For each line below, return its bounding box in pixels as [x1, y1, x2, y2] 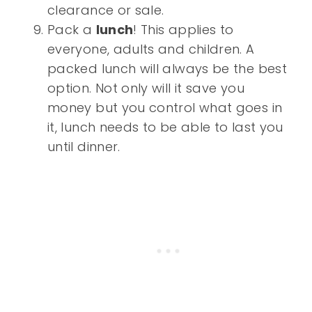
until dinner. [47, 138, 120, 156]
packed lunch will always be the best [47, 60, 287, 78]
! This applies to [133, 21, 234, 39]
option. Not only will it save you [47, 79, 244, 97]
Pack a [47, 21, 96, 39]
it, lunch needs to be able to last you [47, 118, 283, 136]
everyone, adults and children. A [47, 40, 255, 58]
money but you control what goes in [47, 99, 283, 117]
